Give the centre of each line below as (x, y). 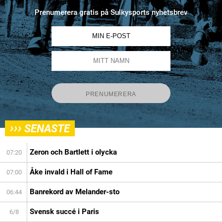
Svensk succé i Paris (64, 211)
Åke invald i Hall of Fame (71, 172)
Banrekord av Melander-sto (75, 192)
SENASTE (47, 128)
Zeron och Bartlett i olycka (73, 152)
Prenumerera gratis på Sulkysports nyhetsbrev (111, 12)
